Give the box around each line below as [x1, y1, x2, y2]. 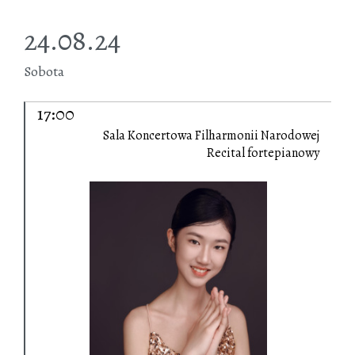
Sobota [24, 62, 64, 82]
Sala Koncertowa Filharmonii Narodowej [103, 127, 319, 145]
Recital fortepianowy [207, 144, 319, 162]
